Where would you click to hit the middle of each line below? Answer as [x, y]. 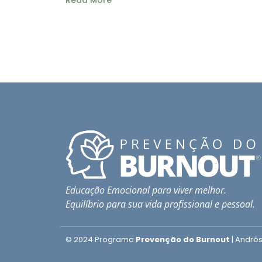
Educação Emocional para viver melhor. [146, 190]
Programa [115, 240]
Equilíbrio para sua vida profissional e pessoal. [160, 204]
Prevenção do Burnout [183, 240]
